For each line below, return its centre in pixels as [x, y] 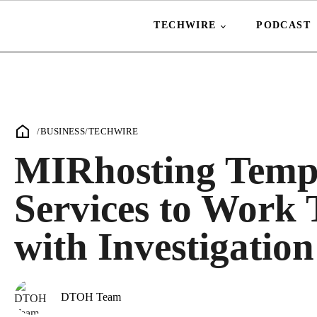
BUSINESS [63, 132]
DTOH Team [91, 297]
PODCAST [284, 25]
